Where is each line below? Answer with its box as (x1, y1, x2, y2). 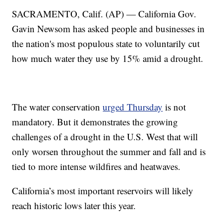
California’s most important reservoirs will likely (12, 184, 194, 197)
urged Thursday (103, 101, 163, 113)
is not (163, 101, 186, 113)
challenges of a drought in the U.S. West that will (12, 130, 198, 143)
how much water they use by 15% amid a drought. (12, 52, 204, 65)
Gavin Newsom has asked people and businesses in (12, 22, 205, 35)
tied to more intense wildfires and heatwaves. (12, 160, 181, 173)
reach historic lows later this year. (12, 199, 136, 212)
